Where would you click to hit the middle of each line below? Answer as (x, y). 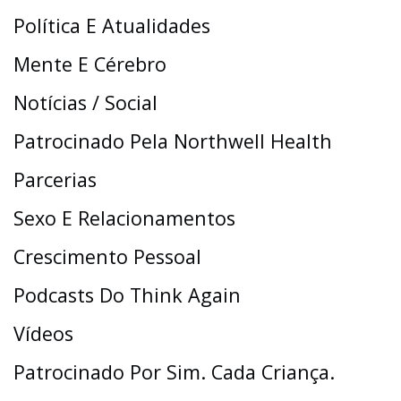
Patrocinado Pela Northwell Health (173, 141)
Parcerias (55, 180)
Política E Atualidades (112, 26)
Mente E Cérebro (90, 64)
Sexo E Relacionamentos (124, 218)
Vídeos (43, 334)
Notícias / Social (85, 103)
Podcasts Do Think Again (127, 295)
